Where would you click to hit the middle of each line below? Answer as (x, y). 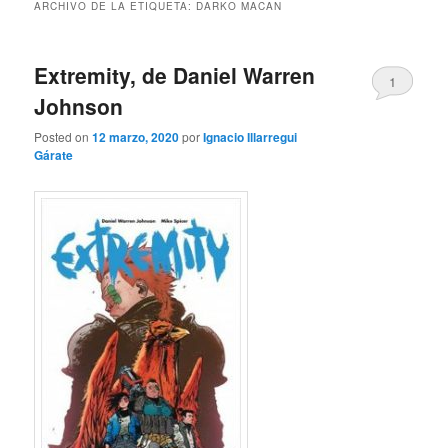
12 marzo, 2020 (136, 137)
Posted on (63, 137)
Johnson (79, 105)
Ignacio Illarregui (250, 137)
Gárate (54, 155)
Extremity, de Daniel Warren (175, 74)
